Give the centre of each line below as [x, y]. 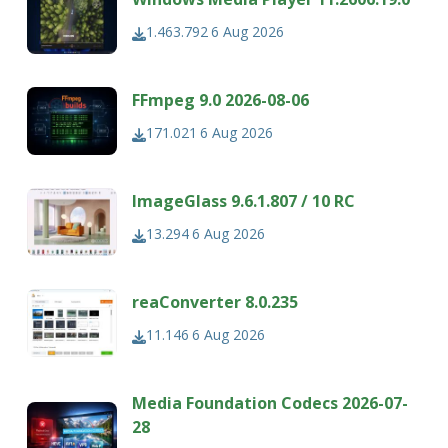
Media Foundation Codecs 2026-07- [270, 403]
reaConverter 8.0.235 [215, 302]
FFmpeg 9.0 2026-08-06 [221, 100]
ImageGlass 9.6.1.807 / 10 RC [244, 201]
